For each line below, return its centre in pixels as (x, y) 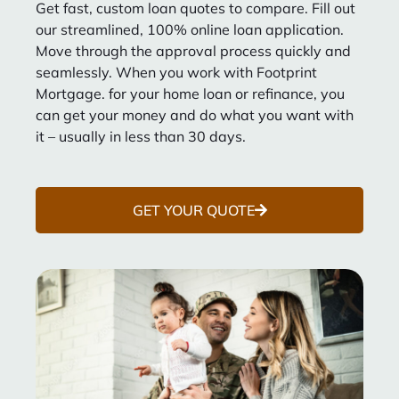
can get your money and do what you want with (195, 114)
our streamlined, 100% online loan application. (190, 29)
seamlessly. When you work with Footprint (176, 72)
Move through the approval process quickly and (193, 50)
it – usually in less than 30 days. (141, 136)
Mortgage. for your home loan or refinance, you (190, 93)
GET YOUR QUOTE (193, 211)
